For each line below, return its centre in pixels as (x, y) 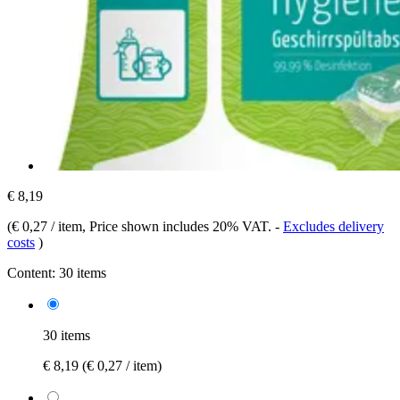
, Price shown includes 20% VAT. (179, 226)
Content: (31, 272)
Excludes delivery (333, 226)
